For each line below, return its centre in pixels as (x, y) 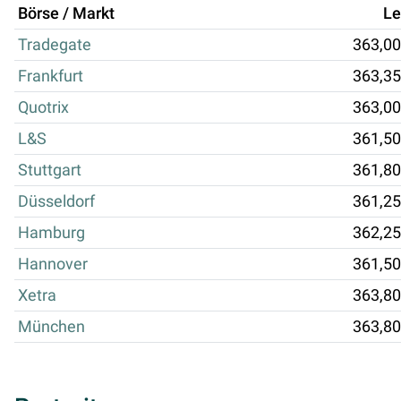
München (51, 326)
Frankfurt (51, 76)
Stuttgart (50, 170)
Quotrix (43, 107)
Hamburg (51, 232)
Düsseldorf (56, 201)
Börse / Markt (66, 13)
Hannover (53, 264)
